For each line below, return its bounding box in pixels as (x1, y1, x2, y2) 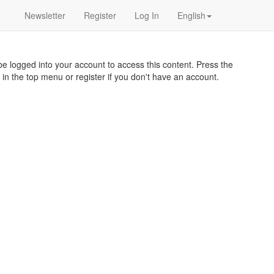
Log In (135, 9, 159, 21)
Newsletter (24, 9, 65, 21)
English (177, 9, 206, 21)
